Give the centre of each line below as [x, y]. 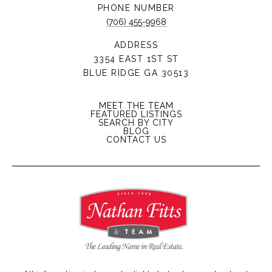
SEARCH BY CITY [136, 123]
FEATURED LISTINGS [136, 114]
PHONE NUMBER [136, 8]
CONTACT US [136, 140]
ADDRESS [136, 45]
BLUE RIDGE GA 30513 [136, 73]
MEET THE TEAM [136, 106]
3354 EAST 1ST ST [136, 59]
